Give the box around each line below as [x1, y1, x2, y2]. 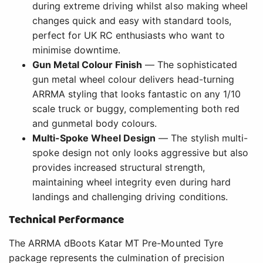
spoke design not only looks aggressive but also [32, 147, 248, 159]
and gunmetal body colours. [32, 117, 157, 130]
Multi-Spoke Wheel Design [32, 132, 156, 144]
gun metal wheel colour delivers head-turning [32, 73, 234, 86]
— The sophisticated [142, 59, 237, 71]
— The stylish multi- [156, 132, 248, 144]
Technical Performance [9, 211, 124, 229]
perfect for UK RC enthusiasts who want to [32, 29, 225, 42]
